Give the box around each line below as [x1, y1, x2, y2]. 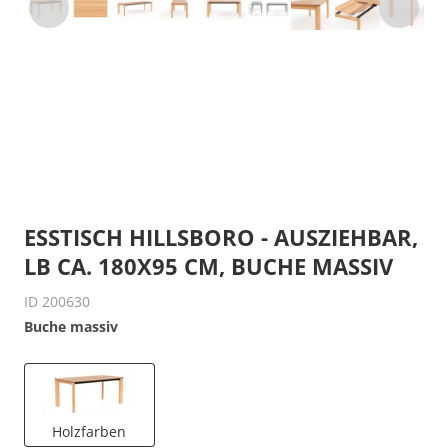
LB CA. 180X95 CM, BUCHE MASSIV [24, 251, 393, 281]
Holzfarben [52, 421, 127, 441]
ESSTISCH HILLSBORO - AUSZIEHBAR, [24, 222, 418, 252]
